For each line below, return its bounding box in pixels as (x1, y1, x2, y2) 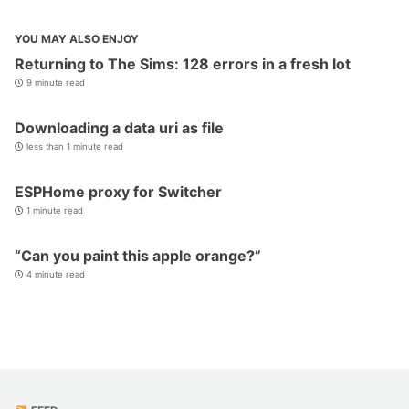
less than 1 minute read (24, 141, 123, 152)
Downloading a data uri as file (15, 118, 224, 137)
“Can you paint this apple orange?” (15, 246, 261, 265)
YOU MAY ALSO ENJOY (15, 31, 139, 46)
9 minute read (24, 77, 85, 88)
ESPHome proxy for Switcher (15, 182, 222, 201)
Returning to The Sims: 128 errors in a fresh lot (15, 54, 351, 73)
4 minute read (24, 268, 85, 279)
